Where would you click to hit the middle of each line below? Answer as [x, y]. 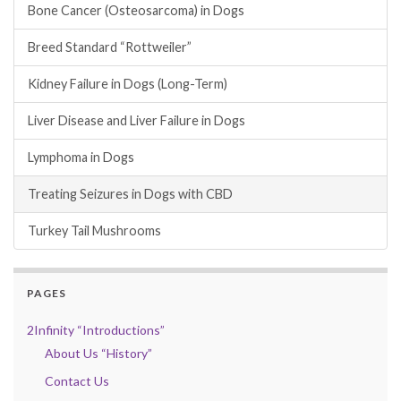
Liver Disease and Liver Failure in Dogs [137, 121]
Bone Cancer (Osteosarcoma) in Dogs [136, 11]
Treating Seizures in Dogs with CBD [130, 194]
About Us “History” [98, 354]
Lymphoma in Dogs [81, 158]
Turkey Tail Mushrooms [94, 231]
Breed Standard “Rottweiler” [110, 47]
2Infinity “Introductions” [96, 330]
